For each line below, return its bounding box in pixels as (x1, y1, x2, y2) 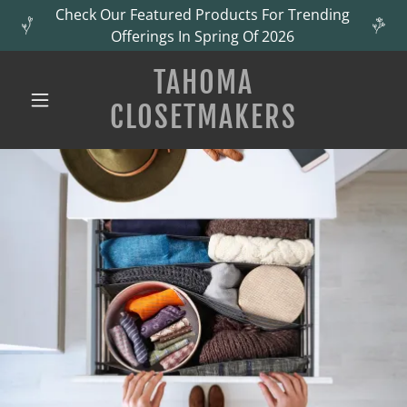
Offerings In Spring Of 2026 (111, 26, 295, 46)
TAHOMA (154, 65, 253, 101)
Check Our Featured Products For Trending (55, 5, 351, 25)
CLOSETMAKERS (110, 99, 297, 135)
